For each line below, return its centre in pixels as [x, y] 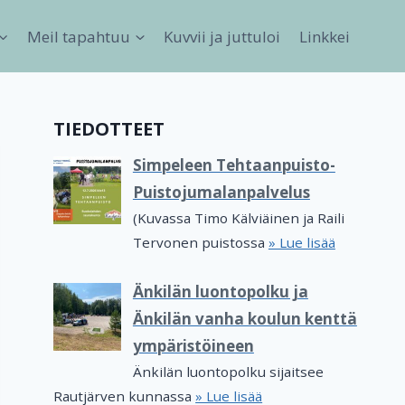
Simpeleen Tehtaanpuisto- [234, 165]
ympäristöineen [193, 345]
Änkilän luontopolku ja [220, 291]
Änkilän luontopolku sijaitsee [228, 371]
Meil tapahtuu [79, 36]
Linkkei [324, 36]
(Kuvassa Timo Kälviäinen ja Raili [238, 218]
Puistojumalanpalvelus [221, 192]
